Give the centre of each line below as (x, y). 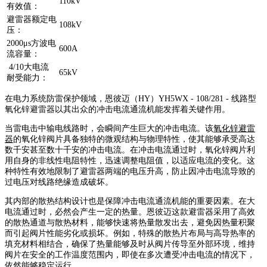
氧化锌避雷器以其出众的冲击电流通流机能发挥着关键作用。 (117, 110)
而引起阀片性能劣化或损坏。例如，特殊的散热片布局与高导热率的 (130, 234)
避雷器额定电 (32, 20)
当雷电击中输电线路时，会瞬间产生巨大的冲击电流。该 (109, 129)
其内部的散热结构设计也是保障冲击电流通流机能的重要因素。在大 (130, 201)
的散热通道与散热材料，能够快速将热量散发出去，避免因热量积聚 (130, 223)
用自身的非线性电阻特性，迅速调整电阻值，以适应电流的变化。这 (130, 161)
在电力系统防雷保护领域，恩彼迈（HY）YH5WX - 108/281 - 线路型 (131, 99)
